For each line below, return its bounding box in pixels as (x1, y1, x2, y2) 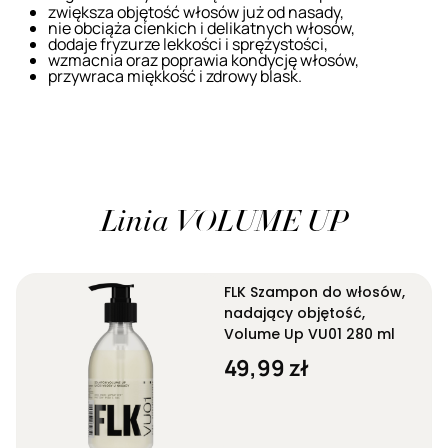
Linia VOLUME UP (100, 208, 348, 241)
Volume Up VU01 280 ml (224, 323, 395, 344)
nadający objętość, (224, 302, 365, 323)
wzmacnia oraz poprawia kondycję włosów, (48, 48, 359, 71)
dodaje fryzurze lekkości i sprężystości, (48, 32, 328, 55)
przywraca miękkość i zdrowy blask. (48, 64, 302, 87)
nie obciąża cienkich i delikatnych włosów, (48, 16, 355, 39)
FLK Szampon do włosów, (224, 281, 405, 302)
